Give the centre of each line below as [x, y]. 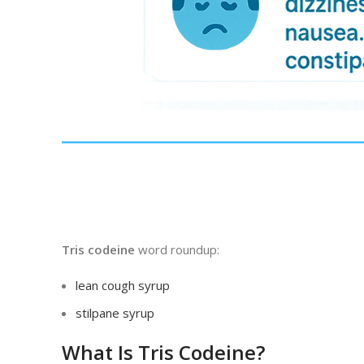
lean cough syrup [123, 285]
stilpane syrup [115, 312]
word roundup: [177, 249]
